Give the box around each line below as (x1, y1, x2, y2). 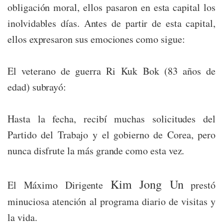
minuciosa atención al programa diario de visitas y (7, 195, 216, 209)
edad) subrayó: (7, 80, 67, 94)
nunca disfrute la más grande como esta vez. (7, 144, 185, 158)
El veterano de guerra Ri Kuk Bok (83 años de (7, 64, 216, 78)
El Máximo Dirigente (7, 178, 111, 192)
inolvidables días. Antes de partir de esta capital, (7, 16, 216, 30)
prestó (183, 178, 216, 192)
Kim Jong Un (110, 176, 184, 193)
